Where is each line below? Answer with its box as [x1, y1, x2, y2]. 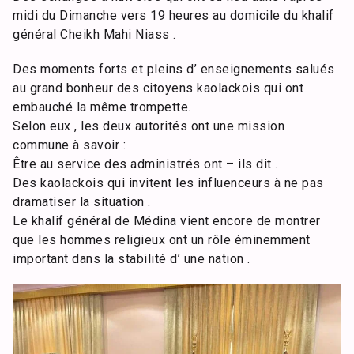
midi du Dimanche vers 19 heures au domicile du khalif [13, 7, 334, 23]
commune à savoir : [13, 137, 126, 153]
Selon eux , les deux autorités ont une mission [13, 118, 284, 134]
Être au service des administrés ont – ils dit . [13, 156, 278, 171]
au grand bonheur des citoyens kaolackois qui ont [13, 80, 303, 96]
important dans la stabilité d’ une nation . [13, 250, 250, 266]
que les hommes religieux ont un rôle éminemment [13, 232, 311, 247]
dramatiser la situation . [13, 194, 151, 209]
